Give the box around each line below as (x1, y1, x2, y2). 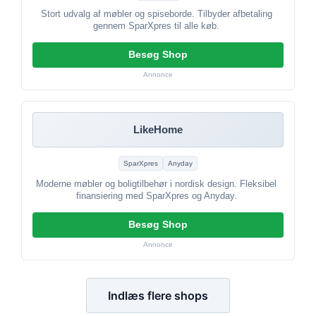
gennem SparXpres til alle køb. (93, 20, 219, 31)
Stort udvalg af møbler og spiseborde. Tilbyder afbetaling (40, 8, 272, 19)
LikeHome (133, 123, 183, 135)
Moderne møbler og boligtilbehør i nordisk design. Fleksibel (36, 178, 276, 189)
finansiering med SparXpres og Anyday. (75, 190, 237, 201)
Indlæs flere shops (108, 288, 208, 303)
